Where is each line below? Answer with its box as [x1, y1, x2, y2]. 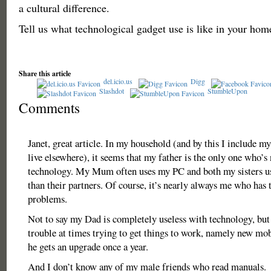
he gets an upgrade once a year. [27, 240, 148, 253]
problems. [27, 192, 67, 206]
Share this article [18, 68, 71, 79]
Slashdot [99, 86, 124, 96]
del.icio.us [103, 76, 132, 86]
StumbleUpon [207, 86, 247, 96]
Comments [18, 98, 80, 117]
